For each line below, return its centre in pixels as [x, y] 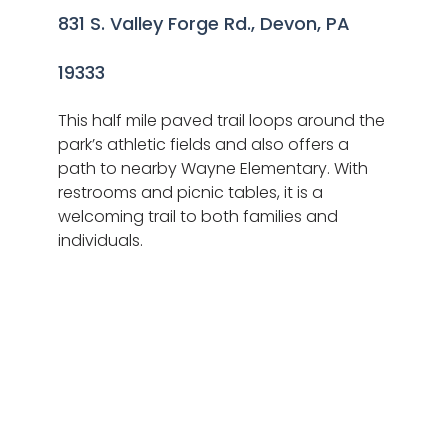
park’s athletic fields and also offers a [203, 145]
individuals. [100, 241]
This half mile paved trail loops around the [221, 121]
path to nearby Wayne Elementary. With [212, 169]
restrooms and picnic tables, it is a [190, 193]
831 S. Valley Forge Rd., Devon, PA [203, 24]
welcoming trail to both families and [197, 217]
